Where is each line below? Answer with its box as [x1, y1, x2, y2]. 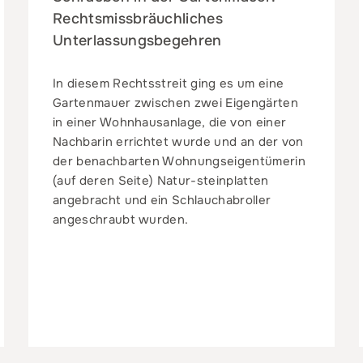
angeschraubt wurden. [52, 211, 189, 228]
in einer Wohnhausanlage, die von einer [52, 114, 287, 131]
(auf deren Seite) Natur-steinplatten [52, 173, 269, 190]
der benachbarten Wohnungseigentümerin [52, 153, 305, 170]
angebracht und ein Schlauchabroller [52, 192, 271, 209]
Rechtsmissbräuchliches [52, 10, 224, 28]
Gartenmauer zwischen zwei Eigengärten [52, 95, 298, 112]
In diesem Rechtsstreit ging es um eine [52, 75, 284, 92]
